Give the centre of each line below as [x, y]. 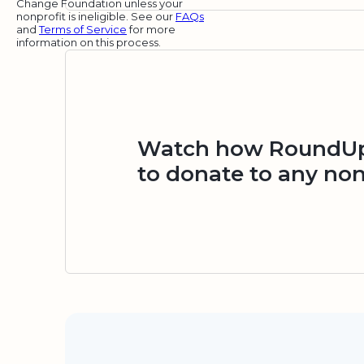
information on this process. [89, 42]
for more [151, 29]
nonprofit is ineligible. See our [96, 16]
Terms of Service [83, 29]
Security [132, 350]
